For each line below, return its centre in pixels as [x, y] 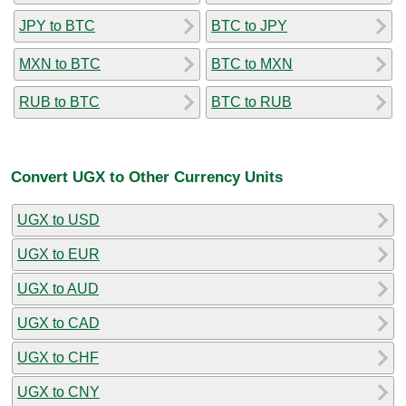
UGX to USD [58, 219]
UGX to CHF [58, 357]
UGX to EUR [58, 254]
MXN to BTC [60, 63]
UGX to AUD [58, 288]
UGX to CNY [58, 391]
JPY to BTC [57, 25]
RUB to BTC [59, 101]
